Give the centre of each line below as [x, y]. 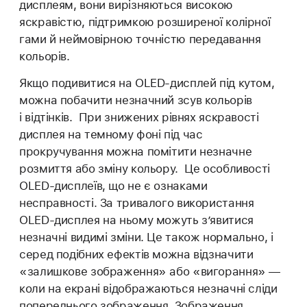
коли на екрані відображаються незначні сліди [148, 289]
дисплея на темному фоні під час [111, 135]
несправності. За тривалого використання [137, 203]
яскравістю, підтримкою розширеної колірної [145, 22]
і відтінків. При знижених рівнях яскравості [139, 118]
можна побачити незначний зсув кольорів [136, 100]
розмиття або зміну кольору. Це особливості [145, 169]
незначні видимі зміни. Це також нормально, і [146, 237]
